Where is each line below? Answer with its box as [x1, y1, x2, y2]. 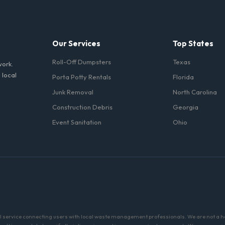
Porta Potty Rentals [52, 73, 111, 81]
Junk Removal [52, 88, 93, 96]
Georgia [173, 103, 198, 111]
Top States [173, 39, 213, 48]
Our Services [52, 39, 100, 48]
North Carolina [173, 88, 217, 96]
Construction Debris [52, 103, 113, 111]
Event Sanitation [52, 118, 101, 126]
